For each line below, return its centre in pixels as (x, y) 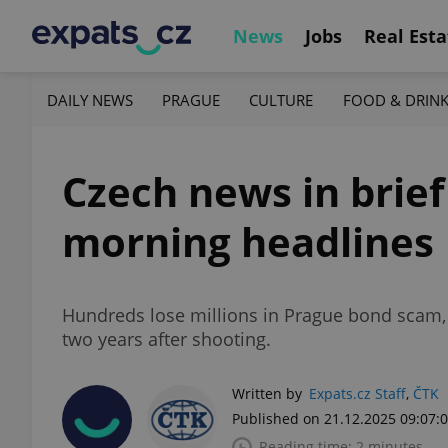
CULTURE (281, 99)
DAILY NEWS (90, 99)
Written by (267, 393)
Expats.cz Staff (357, 393)
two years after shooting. (166, 339)
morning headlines (248, 241)
